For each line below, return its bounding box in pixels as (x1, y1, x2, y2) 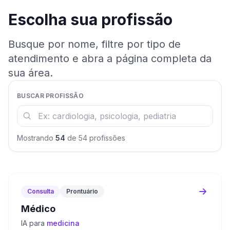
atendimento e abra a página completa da (8, 52, 212, 65)
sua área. (8, 67, 53, 79)
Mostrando (17, 133, 55, 142)
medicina (47, 219, 80, 227)
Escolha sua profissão (8, 10, 172, 29)
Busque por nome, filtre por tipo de (8, 38, 181, 50)
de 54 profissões (65, 133, 125, 142)
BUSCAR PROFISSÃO (17, 92, 84, 100)
